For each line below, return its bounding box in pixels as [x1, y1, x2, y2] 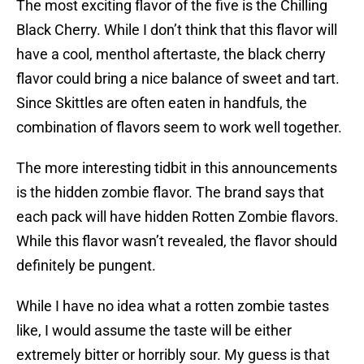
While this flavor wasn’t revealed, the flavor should [16, 232, 337, 250]
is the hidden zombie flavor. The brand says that [16, 184, 324, 201]
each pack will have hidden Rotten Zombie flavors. [16, 208, 339, 226]
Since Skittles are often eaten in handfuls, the [16, 94, 307, 112]
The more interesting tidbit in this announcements [16, 159, 337, 177]
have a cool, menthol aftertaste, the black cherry [16, 45, 326, 63]
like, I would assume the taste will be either [16, 322, 292, 340]
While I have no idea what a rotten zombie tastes [16, 297, 329, 315]
